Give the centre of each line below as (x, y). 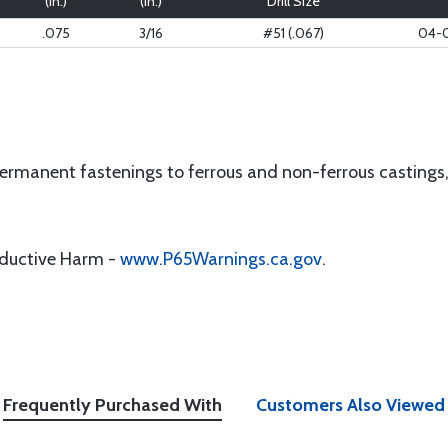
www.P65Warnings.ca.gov (221, 259)
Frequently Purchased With (112, 405)
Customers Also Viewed (350, 405)
